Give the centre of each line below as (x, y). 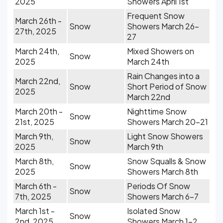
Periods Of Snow (159, 186)
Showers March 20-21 (167, 122)
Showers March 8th (163, 171)
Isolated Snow (154, 211)
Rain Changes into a (163, 76)
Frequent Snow (156, 16)
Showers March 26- (163, 26)
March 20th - (39, 111)
